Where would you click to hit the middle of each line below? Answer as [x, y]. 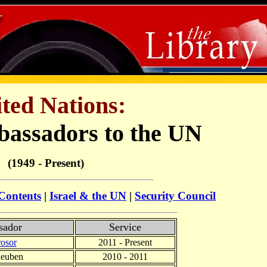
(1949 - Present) [46, 163]
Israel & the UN [88, 196]
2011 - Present [125, 243]
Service [125, 227]
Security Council [175, 196]
